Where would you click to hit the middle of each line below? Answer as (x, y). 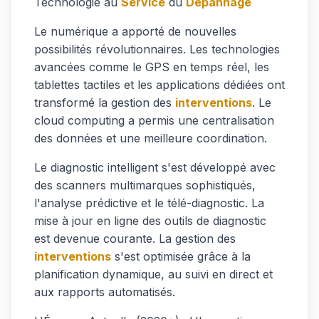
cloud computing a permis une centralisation (154, 120)
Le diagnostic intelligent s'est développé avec (155, 167)
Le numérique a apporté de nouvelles (135, 31)
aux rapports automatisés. (105, 292)
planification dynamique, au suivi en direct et (153, 274)
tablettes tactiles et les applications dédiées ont (159, 85)
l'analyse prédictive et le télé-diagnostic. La (149, 203)
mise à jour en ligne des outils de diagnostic (150, 221)
